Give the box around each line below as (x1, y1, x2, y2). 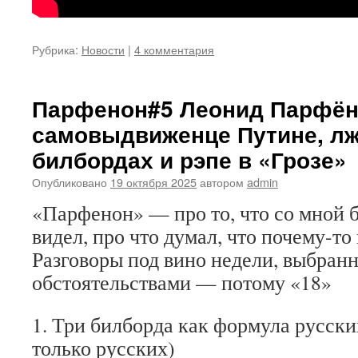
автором (200, 173, 244, 190)
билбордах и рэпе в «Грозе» (32, 143, 347, 176)
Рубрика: (32, 41, 78, 58)
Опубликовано (32, 173, 107, 190)
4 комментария (134, 41, 214, 58)
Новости (82, 41, 125, 58)
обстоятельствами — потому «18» (32, 268, 332, 296)
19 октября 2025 (110, 173, 197, 190)
